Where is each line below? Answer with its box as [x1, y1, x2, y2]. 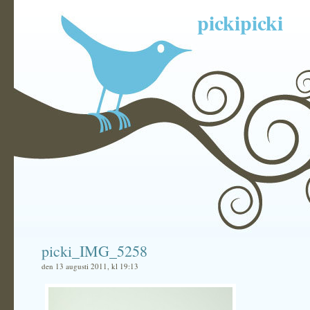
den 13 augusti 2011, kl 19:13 [42, 261, 138, 271]
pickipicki [197, 7, 283, 37]
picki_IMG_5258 [42, 241, 147, 261]
